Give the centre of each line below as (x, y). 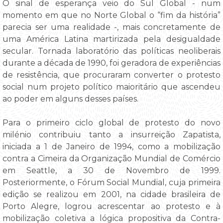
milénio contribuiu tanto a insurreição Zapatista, (111, 134)
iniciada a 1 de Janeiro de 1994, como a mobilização (111, 146)
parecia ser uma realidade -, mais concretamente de (111, 27)
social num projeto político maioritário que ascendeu (111, 87)
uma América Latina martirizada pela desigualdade (111, 39)
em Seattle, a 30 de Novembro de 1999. (111, 170)
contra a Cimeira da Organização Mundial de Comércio (111, 158)
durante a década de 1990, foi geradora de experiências (111, 63)
